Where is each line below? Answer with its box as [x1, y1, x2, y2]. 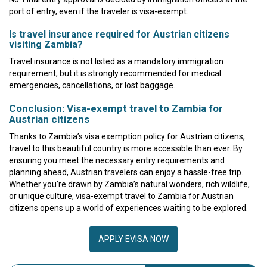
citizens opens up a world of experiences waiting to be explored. [9, 203, 248, 213]
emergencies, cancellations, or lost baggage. [9, 80, 175, 90]
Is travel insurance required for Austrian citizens [9, 28, 229, 40]
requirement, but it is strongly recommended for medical [9, 68, 221, 78]
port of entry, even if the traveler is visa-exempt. [9, 6, 188, 16]
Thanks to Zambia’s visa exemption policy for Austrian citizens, [9, 131, 245, 141]
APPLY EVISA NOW [98, 234, 169, 244]
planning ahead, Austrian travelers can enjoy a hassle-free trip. [9, 167, 243, 177]
